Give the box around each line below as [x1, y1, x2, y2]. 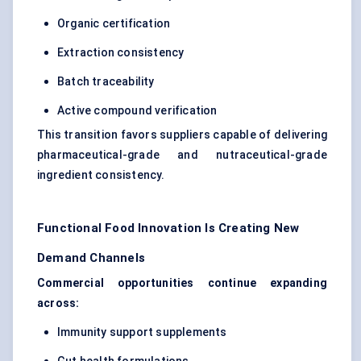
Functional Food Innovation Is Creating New [37, 221, 300, 236]
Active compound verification [57, 104, 218, 118]
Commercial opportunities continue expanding [37, 276, 327, 290]
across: [37, 297, 80, 310]
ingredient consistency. [37, 168, 165, 182]
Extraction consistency [57, 46, 185, 60]
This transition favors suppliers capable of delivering [37, 128, 327, 142]
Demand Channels [37, 251, 145, 266]
